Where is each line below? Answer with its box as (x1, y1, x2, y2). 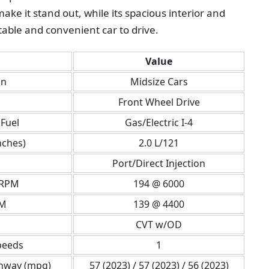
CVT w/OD (136, 218, 182, 231)
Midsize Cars (130, 75, 188, 88)
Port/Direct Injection (112, 157, 205, 170)
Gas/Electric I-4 (125, 116, 193, 129)
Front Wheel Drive (118, 95, 200, 109)
